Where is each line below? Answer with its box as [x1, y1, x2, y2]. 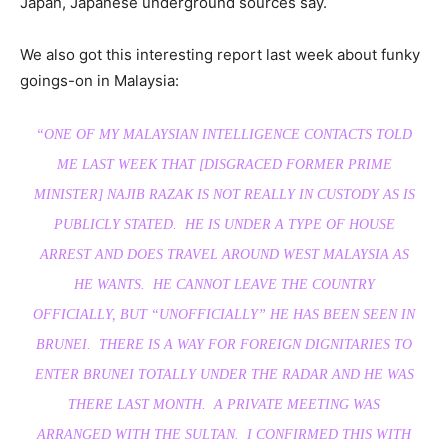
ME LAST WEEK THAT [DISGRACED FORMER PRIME [56, 157, 392, 173]
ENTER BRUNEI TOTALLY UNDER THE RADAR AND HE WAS [34, 367, 414, 383]
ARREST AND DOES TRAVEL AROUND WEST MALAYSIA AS [39, 247, 409, 263]
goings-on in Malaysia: [20, 71, 179, 91]
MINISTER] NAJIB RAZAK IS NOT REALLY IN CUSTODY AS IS [33, 187, 415, 203]
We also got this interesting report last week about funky [20, 45, 420, 65]
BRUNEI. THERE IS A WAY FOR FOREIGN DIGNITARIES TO [36, 337, 412, 353]
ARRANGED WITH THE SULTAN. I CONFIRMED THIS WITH [37, 427, 411, 443]
